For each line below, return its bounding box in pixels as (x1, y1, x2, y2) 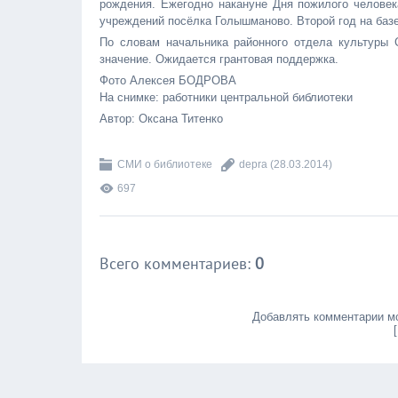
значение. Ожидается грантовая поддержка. (99, 52, 338, 66)
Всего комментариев (99, 253, 247, 274)
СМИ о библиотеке (117, 158, 212, 171)
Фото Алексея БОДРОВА (99, 74, 240, 87)
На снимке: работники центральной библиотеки (99, 91, 353, 104)
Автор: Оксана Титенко (99, 112, 223, 125)
